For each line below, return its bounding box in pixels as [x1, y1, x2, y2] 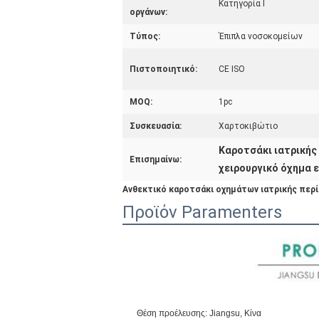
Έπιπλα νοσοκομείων [219, 31, 303, 41]
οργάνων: [130, 7, 167, 17]
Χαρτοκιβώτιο [219, 121, 278, 131]
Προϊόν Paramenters [122, 202, 282, 222]
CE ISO [219, 64, 245, 74]
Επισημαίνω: [130, 155, 182, 164]
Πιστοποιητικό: [130, 64, 197, 74]
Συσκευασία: [130, 121, 182, 131]
